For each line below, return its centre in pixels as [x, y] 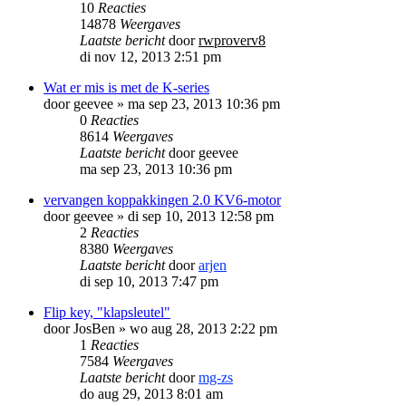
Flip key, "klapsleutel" [107, 312]
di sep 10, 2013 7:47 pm [149, 281]
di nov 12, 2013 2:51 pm [150, 56]
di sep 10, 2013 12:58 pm [201, 216]
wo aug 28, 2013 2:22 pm [203, 328]
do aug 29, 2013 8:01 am [151, 393]
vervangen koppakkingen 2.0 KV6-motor [162, 199]
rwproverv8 [232, 40]
